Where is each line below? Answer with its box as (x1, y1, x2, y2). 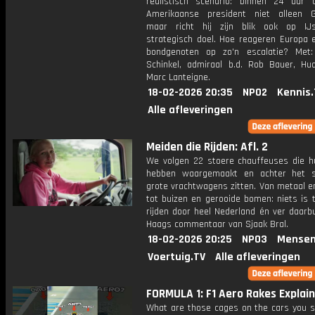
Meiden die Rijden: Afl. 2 (146, 139, 268, 155)
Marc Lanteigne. (146, 71, 210, 84)
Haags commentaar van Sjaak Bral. (146, 218, 288, 231)
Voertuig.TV (148, 250, 205, 264)
